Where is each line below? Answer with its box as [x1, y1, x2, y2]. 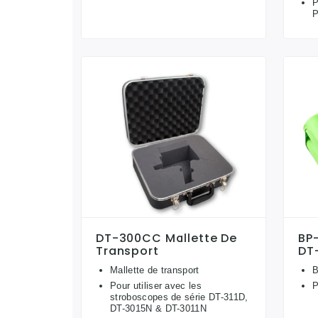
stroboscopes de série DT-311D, [110, 292, 248, 303]
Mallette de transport [110, 265, 199, 276]
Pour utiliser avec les [110, 280, 202, 292]
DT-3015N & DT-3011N [110, 303, 207, 314]
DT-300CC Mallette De [96, 230, 238, 247]
